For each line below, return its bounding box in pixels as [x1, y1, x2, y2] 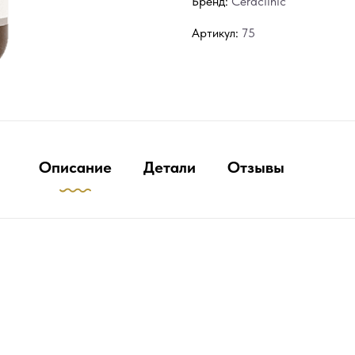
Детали [143, 158, 196, 177]
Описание [39, 158, 112, 177]
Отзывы [227, 158, 284, 177]
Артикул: [192, 25, 239, 40]
